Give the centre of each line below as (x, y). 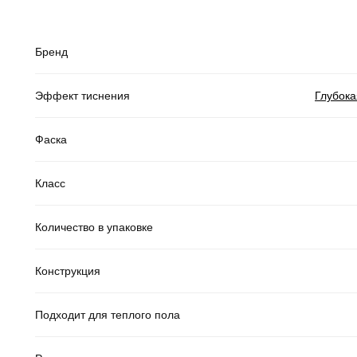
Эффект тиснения (82, 95)
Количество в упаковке (94, 227)
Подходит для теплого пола (108, 314)
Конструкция (68, 271)
